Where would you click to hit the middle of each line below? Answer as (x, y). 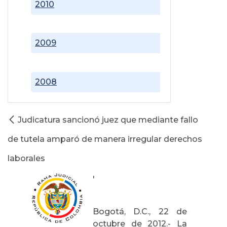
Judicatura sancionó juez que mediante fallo (108, 120)
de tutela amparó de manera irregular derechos (105, 139)
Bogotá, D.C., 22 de (140, 211)
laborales (26, 158)
